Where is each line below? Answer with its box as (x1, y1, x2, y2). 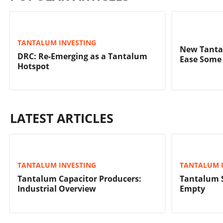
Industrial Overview (17, 183, 96, 195)
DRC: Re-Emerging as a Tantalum (17, 51, 147, 62)
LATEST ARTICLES (10, 110, 113, 127)
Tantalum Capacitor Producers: (17, 173, 141, 185)
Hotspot (17, 61, 49, 72)
